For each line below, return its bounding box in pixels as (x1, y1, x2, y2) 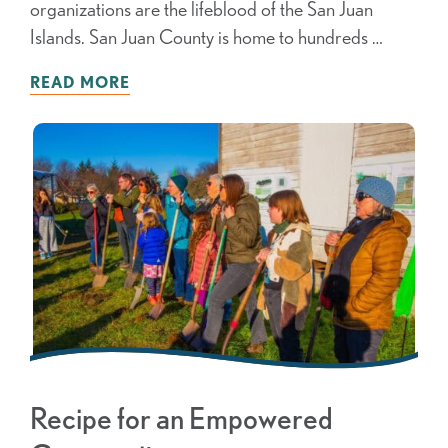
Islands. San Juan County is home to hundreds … (30, 25, 383, 49)
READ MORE (30, 73, 130, 92)
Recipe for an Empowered (30, 401, 333, 436)
